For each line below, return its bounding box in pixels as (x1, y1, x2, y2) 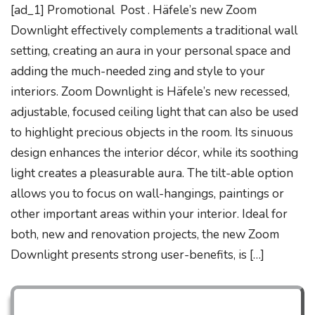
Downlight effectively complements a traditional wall (11, 22, 297, 39)
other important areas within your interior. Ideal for (11, 205, 288, 222)
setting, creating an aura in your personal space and (11, 42, 290, 59)
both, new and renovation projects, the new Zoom (11, 226, 279, 243)
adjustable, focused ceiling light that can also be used (11, 103, 298, 120)
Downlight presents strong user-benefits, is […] (11, 246, 264, 263)
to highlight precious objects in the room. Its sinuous (11, 124, 293, 141)
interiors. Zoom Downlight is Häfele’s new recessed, (11, 83, 290, 100)
